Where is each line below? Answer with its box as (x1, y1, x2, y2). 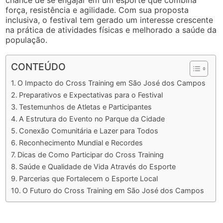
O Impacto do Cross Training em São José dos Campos (17, 79, 206, 87)
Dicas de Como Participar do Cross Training (17, 150, 164, 159)
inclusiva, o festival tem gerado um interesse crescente (5, 15, 214, 25)
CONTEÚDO (11, 61, 66, 73)
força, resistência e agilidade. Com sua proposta (5, 5, 189, 15)
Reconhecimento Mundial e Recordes (19, 138, 143, 147)
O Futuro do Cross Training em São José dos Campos (22, 186, 205, 195)
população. (5, 35, 48, 45)
